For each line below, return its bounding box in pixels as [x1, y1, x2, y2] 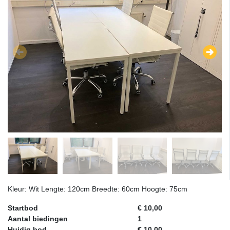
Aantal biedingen [8, 215, 68, 223]
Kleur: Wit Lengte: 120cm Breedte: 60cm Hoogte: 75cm [8, 185, 187, 194]
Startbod [8, 204, 38, 213]
